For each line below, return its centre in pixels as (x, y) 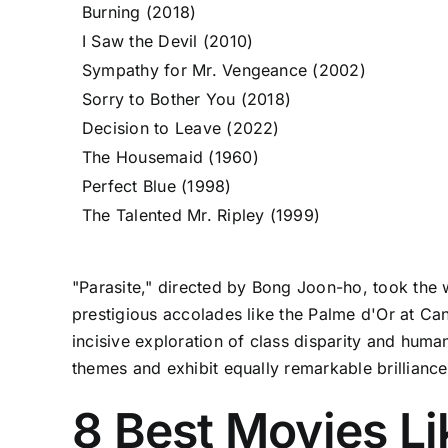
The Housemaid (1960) (170, 157)
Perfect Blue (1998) (156, 186)
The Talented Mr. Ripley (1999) (201, 215)
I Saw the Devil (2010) (167, 41)
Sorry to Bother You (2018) (186, 99)
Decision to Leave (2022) (180, 128)
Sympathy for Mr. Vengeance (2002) (223, 70)
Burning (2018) (139, 12)
